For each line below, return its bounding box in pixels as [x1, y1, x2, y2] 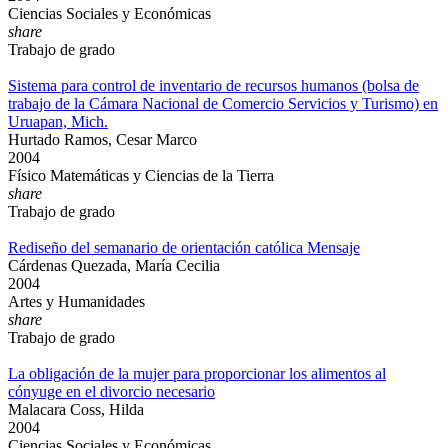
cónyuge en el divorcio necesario [8, 383, 215, 400]
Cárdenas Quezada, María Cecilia [8, 257, 220, 274]
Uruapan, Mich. [8, 113, 108, 130]
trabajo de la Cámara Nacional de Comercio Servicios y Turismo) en [8, 95, 438, 112]
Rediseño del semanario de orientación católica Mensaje [8, 239, 360, 256]
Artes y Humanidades [8, 293, 145, 310]
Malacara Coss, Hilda [8, 401, 144, 418]
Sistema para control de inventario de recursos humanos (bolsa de [8, 77, 419, 94]
